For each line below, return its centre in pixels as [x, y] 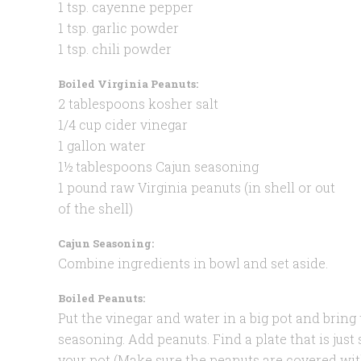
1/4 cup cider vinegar [123, 124]
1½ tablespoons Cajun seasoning [158, 166]
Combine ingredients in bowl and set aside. [193, 263]
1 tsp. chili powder [115, 48]
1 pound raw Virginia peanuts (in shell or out [197, 187]
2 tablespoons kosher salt [138, 103]
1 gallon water [102, 145]
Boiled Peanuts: [102, 298]
